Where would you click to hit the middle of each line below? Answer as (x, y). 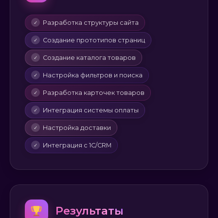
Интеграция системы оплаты (91, 110)
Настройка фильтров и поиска (93, 75)
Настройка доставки (77, 127)
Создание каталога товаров (89, 57)
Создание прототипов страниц (94, 40)
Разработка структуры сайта (91, 22)
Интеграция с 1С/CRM (77, 145)
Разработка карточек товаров (94, 92)
